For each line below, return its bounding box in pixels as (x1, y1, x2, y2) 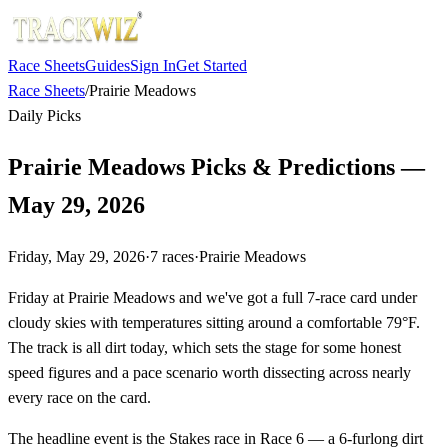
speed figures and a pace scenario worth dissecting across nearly (8, 363, 411, 381)
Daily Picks (8, 107, 81, 124)
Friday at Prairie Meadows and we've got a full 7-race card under (8, 288, 417, 306)
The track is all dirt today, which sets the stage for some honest (8, 338, 401, 356)
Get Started (176, 57, 247, 74)
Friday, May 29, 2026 (8, 247, 145, 265)
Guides (85, 57, 130, 74)
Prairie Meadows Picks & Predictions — (8, 153, 425, 180)
